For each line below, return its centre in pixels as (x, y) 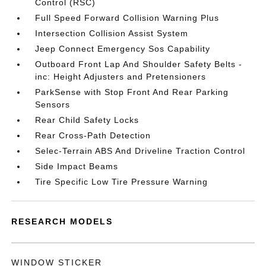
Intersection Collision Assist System (112, 33)
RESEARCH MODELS (62, 221)
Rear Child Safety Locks (87, 120)
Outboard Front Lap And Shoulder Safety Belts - (139, 64)
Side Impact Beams (77, 166)
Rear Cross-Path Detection (93, 135)
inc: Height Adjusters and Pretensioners (121, 77)
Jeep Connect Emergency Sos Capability (123, 49)
